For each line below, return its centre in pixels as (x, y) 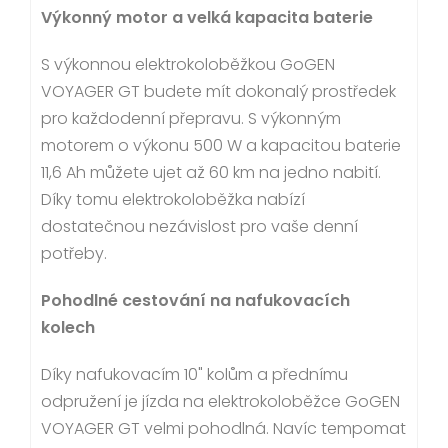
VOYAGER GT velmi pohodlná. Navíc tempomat (223, 428)
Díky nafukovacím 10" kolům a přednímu (194, 374)
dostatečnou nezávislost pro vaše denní (199, 226)
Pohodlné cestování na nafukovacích (195, 300)
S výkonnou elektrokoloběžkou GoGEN (188, 64)
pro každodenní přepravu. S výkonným (191, 118)
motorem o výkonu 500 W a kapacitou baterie (221, 145)
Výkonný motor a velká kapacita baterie (207, 17)
